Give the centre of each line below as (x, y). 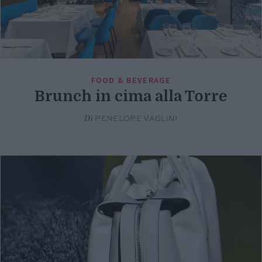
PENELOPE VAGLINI (135, 119)
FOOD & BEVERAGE (131, 80)
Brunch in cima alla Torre (131, 96)
